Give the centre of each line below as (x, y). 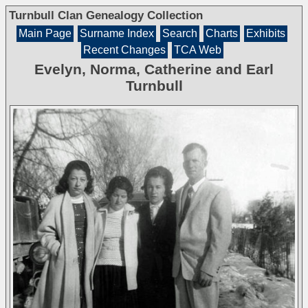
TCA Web (197, 50)
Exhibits (266, 33)
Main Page (45, 33)
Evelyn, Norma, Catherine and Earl (154, 69)
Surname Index (117, 33)
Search (180, 33)
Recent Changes (124, 50)
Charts (222, 33)
